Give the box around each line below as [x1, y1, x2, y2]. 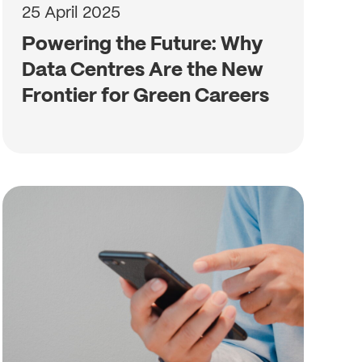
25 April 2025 [21, 2, 120, 23]
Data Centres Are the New [21, 57, 263, 82]
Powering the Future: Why [21, 31, 263, 56]
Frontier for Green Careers [21, 82, 269, 107]
